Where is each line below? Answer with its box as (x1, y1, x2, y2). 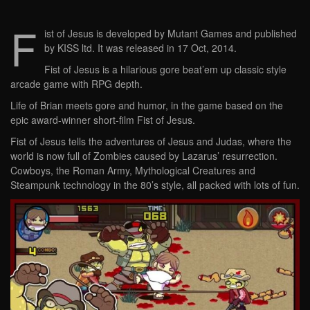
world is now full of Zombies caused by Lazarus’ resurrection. (10, 149, 277, 163)
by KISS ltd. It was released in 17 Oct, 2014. (44, 41, 237, 55)
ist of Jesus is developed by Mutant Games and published (44, 26, 297, 41)
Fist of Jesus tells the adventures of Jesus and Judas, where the (10, 134, 291, 149)
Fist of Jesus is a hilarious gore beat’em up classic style (44, 62, 286, 77)
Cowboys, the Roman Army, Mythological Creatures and (10, 163, 255, 178)
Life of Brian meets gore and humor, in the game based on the (10, 98, 283, 113)
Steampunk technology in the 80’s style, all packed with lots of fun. (10, 178, 300, 192)
